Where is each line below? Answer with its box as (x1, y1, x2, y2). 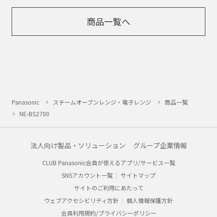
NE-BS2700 (19, 109, 49, 118)
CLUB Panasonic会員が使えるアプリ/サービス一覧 (42, 158, 175, 167)
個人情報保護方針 (126, 196, 173, 204)
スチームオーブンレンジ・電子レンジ (53, 97, 151, 106)
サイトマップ (121, 170, 155, 179)
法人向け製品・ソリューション (30, 140, 125, 150)
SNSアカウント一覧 (62, 170, 113, 179)
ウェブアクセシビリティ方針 (44, 196, 119, 204)
